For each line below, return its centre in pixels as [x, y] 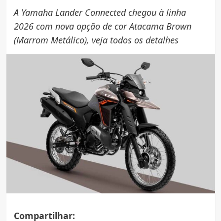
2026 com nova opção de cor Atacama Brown [102, 26]
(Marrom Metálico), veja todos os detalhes [96, 40]
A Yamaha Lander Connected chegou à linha [100, 12]
